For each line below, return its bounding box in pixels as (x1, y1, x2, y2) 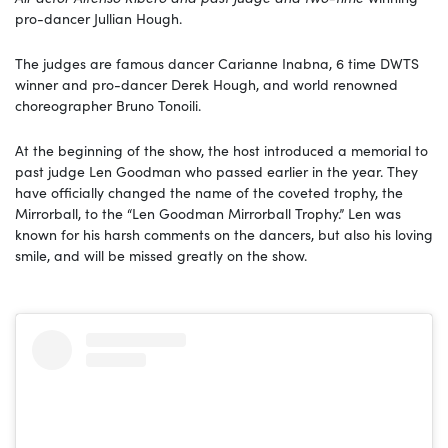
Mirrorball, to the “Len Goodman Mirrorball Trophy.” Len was (15, 202, 401, 223)
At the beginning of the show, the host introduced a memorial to (15, 139, 428, 160)
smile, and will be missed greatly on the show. (15, 244, 307, 265)
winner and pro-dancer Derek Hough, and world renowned (15, 73, 398, 94)
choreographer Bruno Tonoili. (15, 94, 201, 115)
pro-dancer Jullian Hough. (15, 7, 182, 28)
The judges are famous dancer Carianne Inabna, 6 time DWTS (15, 52, 419, 73)
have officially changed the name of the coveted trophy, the (15, 181, 403, 202)
